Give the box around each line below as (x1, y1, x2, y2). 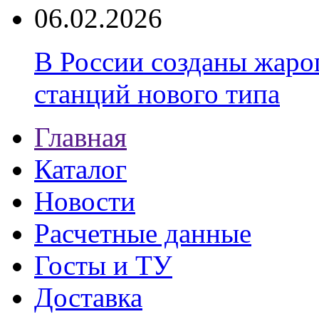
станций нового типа (34, 78, 280, 109)
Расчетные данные (34, 218, 251, 249)
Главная (34, 122, 127, 152)
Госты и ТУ (34, 250, 172, 281)
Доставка (34, 282, 142, 313)
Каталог (34, 154, 127, 184)
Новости (34, 186, 135, 216)
